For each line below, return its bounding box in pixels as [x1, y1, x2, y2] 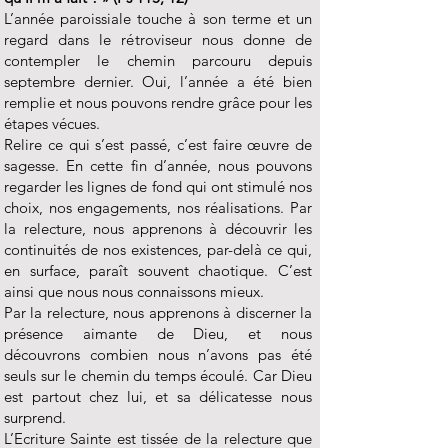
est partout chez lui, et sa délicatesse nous [4, 387, 312, 406]
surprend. [4, 408, 66, 427]
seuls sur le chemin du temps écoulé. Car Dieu [4, 366, 312, 385]
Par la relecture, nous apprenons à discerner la [4, 303, 312, 322]
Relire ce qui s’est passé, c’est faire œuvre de [4, 135, 312, 154]
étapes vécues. [4, 114, 100, 133]
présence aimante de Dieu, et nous [4, 324, 312, 343]
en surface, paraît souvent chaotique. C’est [4, 261, 312, 280]
